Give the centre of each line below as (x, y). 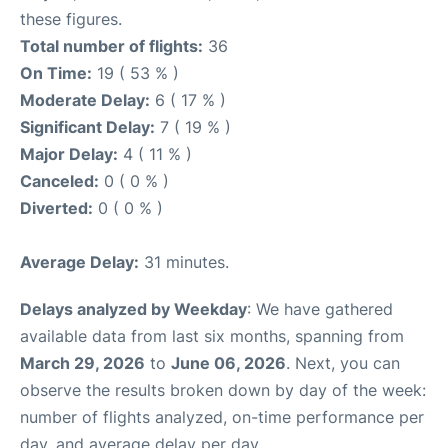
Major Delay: (69, 154)
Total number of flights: (111, 46)
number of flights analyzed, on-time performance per (222, 417)
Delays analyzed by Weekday (133, 309)
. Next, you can (343, 363)
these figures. (71, 19)
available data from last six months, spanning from (212, 336)
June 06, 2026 (228, 363)
